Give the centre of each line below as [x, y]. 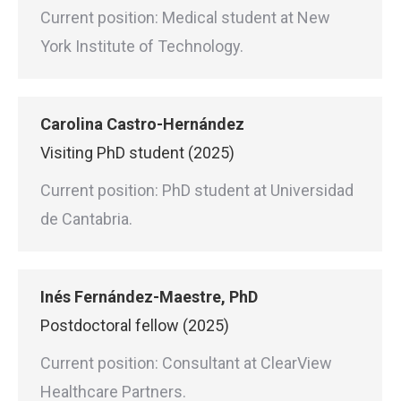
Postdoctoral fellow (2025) [135, 325]
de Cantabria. [86, 219]
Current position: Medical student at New [185, 17]
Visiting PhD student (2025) [137, 153]
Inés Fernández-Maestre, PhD [149, 297]
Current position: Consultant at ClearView [186, 363]
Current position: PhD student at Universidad [197, 190]
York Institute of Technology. [142, 46]
